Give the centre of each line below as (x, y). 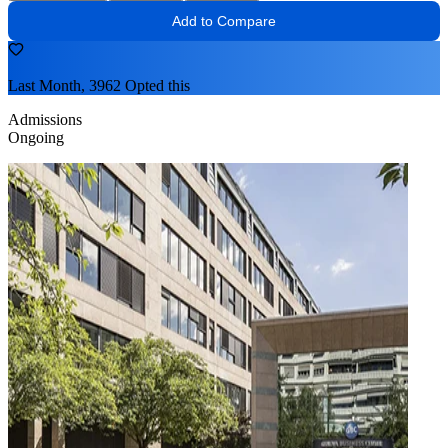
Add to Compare (224, 20)
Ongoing (36, 137)
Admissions (45, 119)
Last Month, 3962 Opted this (99, 85)
